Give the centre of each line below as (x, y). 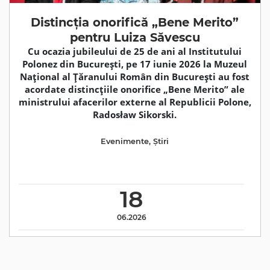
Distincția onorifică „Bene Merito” (135, 22)
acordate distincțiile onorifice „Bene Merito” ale (135, 89)
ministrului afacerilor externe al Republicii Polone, (135, 102)
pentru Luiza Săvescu (135, 37)
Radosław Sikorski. (135, 115)
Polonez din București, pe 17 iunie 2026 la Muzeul (135, 64)
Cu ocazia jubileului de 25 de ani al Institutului (135, 51)
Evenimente (125, 142)
